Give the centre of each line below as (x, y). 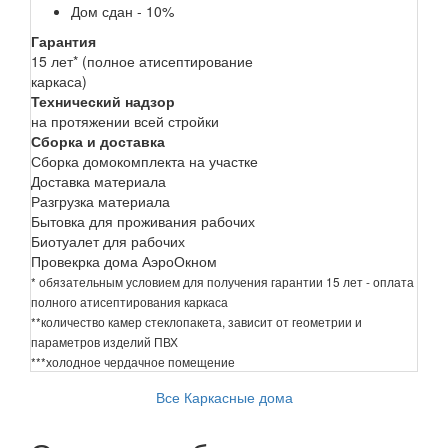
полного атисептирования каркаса (129, 301)
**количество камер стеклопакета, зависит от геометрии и (196, 321)
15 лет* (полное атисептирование (142, 60)
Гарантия (63, 40)
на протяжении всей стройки (125, 120)
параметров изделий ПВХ (104, 341)
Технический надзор (103, 100)
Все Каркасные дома (224, 396)
